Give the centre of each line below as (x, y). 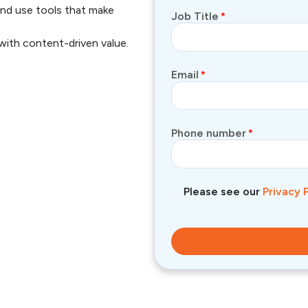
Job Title (195, 16)
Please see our (223, 191)
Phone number (209, 133)
